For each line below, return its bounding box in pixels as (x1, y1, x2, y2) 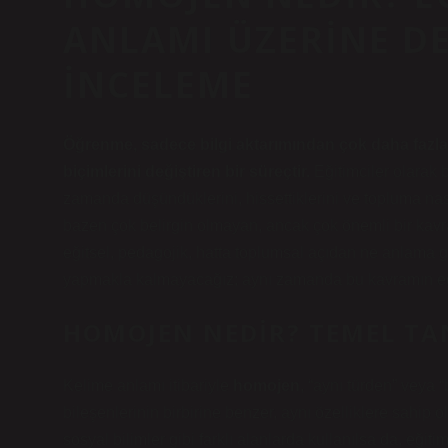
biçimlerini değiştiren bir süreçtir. (63, 163, 310, 180)
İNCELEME (63, 60, 254, 108)
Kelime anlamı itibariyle (63, 377, 233, 394)
